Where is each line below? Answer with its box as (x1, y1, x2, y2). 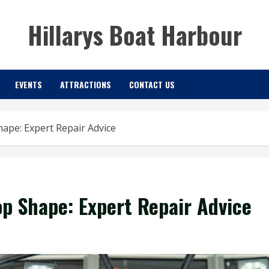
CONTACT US (129, 78, 175, 91)
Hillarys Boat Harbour (27, 17, 242, 53)
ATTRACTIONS (60, 78, 111, 91)
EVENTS (15, 78, 42, 91)
